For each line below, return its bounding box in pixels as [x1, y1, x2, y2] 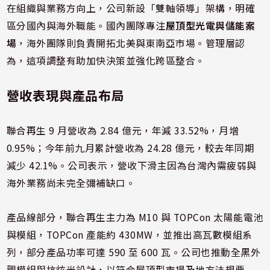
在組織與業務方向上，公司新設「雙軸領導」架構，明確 [6, 1, 256, 16]
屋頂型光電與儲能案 [165, 19, 256, 33]
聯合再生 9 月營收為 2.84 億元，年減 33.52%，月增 [6, 124, 239, 138]
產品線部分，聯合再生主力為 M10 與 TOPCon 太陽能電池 [6, 210, 264, 225]
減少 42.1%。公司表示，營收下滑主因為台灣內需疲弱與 [6, 159, 257, 173]
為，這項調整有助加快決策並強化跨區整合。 [6, 54, 206, 68]
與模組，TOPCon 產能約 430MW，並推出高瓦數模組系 [6, 228, 253, 242]
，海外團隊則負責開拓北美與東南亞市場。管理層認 [16, 36, 245, 51]
